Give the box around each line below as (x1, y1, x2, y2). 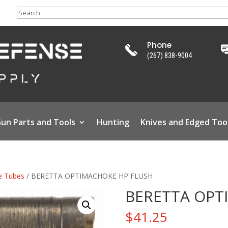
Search (16, 7, 39, 17)
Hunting (96, 116, 129, 128)
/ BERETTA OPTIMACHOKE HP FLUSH (24, 170, 153, 181)
